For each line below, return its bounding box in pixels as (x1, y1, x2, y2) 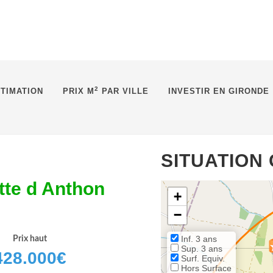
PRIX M (63, 87, 94, 96)
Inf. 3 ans (179, 234, 217, 244)
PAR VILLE (99, 87, 149, 96)
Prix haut (12, 235, 47, 243)
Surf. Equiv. (179, 253, 225, 263)
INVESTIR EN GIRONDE (168, 87, 269, 96)
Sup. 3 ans (179, 244, 222, 253)
